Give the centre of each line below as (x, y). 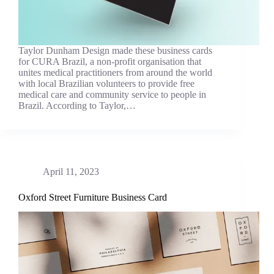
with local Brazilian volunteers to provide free (106, 83)
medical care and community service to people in (112, 94)
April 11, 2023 (71, 171)
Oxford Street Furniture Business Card (93, 197)
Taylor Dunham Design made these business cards (115, 50)
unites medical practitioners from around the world (115, 72)
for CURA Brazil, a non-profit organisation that (110, 61)
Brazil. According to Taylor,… (77, 105)
